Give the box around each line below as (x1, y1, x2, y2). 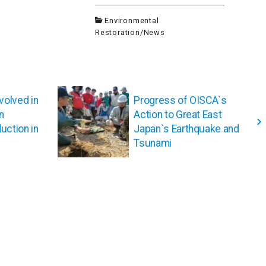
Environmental (104, 16, 159, 26)
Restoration (94, 28, 140, 37)
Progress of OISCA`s (134, 94, 227, 107)
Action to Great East (134, 109, 222, 121)
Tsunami (134, 137, 172, 150)
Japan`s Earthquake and (134, 123, 239, 135)
